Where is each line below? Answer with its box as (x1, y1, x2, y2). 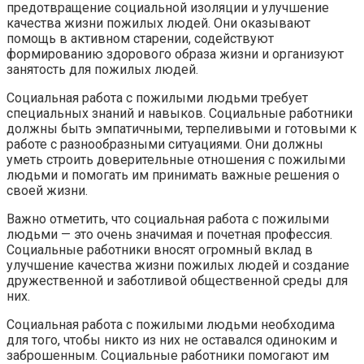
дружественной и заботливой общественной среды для (6, 273, 348, 289)
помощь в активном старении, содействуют (6, 31, 274, 47)
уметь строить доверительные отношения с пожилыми (6, 152, 345, 168)
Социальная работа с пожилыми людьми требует (6, 90, 308, 106)
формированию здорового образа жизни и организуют (6, 46, 344, 63)
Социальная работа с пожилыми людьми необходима (6, 317, 335, 333)
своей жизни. (6, 183, 88, 199)
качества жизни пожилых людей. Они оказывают (6, 15, 310, 32)
